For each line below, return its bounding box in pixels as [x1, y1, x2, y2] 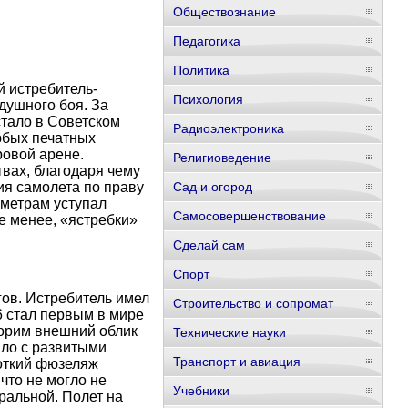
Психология [173, 92, 243, 107]
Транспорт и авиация [173, 354, 301, 369]
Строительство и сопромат [173, 296, 333, 311]
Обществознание [173, 5, 276, 19]
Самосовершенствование [173, 209, 326, 223]
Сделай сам [173, 238, 245, 252]
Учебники [173, 383, 229, 398]
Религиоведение [173, 150, 271, 165]
